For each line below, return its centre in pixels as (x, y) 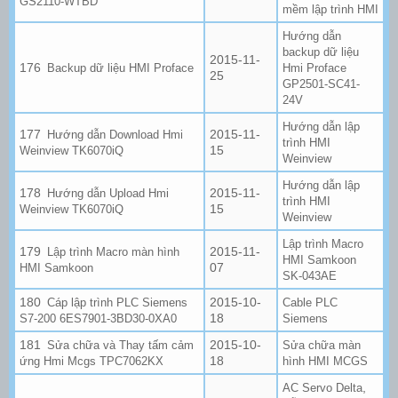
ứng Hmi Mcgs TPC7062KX (92, 361)
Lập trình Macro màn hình (114, 251)
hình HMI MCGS (325, 361)
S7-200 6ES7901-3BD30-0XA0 (98, 318)
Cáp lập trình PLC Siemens (118, 302)
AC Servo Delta (322, 387)
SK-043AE (310, 275)
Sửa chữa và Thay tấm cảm (121, 345)
